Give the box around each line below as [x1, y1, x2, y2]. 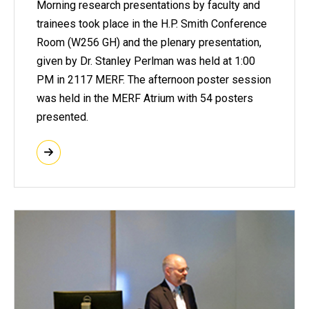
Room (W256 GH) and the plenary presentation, [37, 36, 261, 50]
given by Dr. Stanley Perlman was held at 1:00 [37, 54, 255, 68]
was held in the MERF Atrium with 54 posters [37, 92, 253, 106]
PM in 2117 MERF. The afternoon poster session [37, 73, 271, 87]
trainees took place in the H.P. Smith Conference [37, 17, 267, 31]
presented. [37, 110, 88, 124]
